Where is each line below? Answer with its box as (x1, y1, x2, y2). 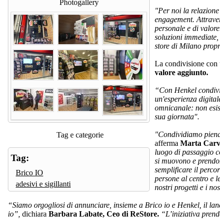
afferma (155, 139, 180, 148)
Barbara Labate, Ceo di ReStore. (47, 210, 161, 219)
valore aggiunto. (155, 68, 208, 77)
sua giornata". (155, 112, 199, 121)
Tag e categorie (56, 131, 104, 139)
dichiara (20, 210, 47, 219)
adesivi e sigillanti (16, 180, 71, 189)
